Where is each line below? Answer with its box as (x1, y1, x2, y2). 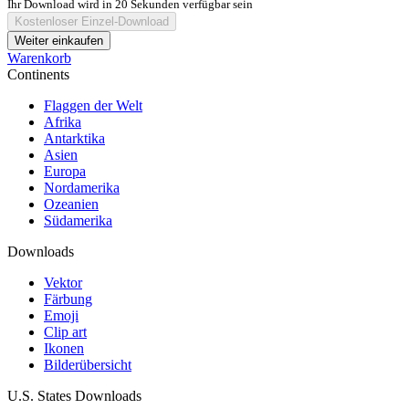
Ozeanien (44, 195, 99, 212)
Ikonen (44, 340, 84, 356)
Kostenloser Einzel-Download (15, 14, 169, 28)
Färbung (44, 290, 92, 307)
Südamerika (44, 212, 112, 228)
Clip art (44, 323, 87, 340)
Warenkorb (7, 49, 71, 66)
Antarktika (44, 130, 105, 146)
